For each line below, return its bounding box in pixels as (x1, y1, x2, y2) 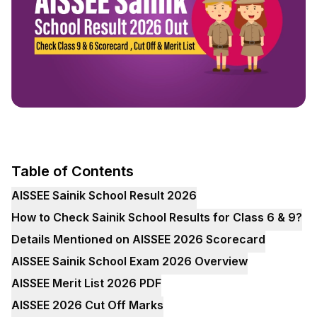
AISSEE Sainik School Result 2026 (11, 188, 197, 202)
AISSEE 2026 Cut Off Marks (11, 297, 163, 312)
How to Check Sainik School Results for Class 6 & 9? (11, 209, 302, 224)
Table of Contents (11, 162, 134, 180)
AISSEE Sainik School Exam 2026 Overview (11, 253, 248, 268)
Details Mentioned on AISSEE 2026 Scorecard (11, 231, 265, 246)
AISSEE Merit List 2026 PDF (11, 275, 161, 290)
